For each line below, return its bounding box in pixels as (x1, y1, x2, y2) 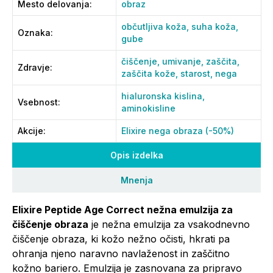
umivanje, (162, 56, 206, 66)
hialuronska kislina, (121, 91, 205, 101)
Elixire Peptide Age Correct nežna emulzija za (12, 204, 233, 216)
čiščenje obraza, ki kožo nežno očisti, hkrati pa (12, 233, 230, 245)
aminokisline (121, 103, 175, 113)
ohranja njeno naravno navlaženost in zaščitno (12, 247, 230, 260)
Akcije (18, 126, 43, 136)
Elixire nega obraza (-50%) (121, 126, 234, 136)
